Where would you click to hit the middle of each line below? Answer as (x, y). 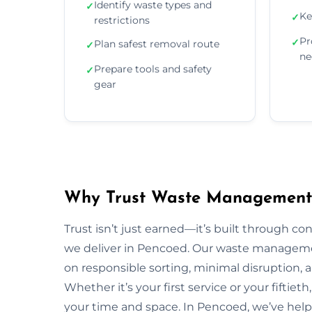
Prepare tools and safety (153, 69)
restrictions (122, 20)
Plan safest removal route (157, 44)
